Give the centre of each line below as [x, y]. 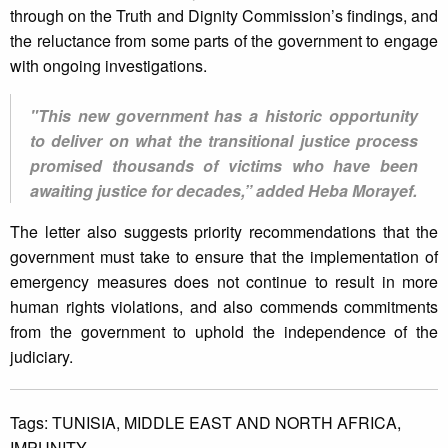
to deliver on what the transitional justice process [224, 141]
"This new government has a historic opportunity [224, 116]
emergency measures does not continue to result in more [224, 282]
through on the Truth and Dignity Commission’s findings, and [224, 16]
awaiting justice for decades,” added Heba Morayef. [223, 191]
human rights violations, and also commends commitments [224, 307]
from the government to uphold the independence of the [224, 332]
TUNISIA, [88, 423]
